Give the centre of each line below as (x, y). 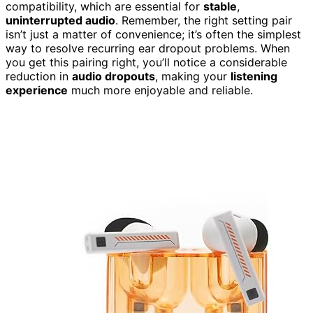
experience (37, 90)
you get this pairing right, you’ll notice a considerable (146, 62)
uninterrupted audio (60, 20)
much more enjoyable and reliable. (160, 90)
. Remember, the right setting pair (204, 20)
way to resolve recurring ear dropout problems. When (148, 48)
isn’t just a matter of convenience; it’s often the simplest (153, 34)
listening (254, 76)
